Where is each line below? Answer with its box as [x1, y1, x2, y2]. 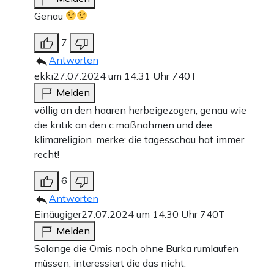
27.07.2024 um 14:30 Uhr [81, 207, 200, 220]
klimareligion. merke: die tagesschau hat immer [34, 133, 244, 146]
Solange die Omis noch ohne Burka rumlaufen [34, 242, 239, 254]
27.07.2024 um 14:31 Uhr [53, 69, 172, 82]
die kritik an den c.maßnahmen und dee [34, 118, 212, 131]
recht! [34, 147, 59, 160]
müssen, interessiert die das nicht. [34, 256, 186, 269]
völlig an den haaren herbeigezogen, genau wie [34, 103, 246, 116]
